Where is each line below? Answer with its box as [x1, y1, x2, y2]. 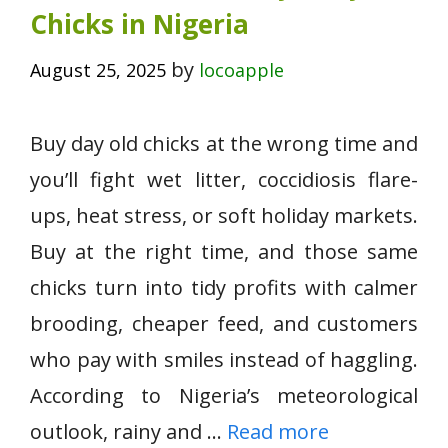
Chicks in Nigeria [30, 6, 249, 42]
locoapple [199, 58, 284, 82]
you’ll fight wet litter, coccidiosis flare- [30, 166, 418, 193]
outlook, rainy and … [30, 418, 227, 445]
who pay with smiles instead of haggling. [30, 346, 418, 373]
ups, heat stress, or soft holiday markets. [30, 202, 418, 229]
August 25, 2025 [30, 58, 166, 82]
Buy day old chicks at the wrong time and [30, 130, 418, 157]
